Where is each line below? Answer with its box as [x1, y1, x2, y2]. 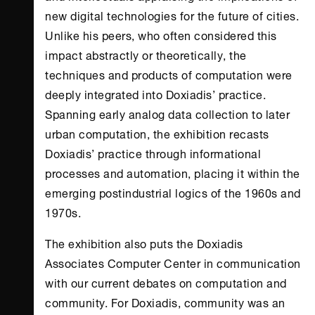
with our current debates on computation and [45, 271, 287, 292]
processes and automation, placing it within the [45, 162, 300, 183]
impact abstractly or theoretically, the [45, 44, 247, 65]
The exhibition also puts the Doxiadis [45, 232, 243, 253]
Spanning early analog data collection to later [45, 103, 290, 124]
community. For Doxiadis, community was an [45, 291, 285, 312]
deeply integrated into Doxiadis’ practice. [45, 83, 266, 104]
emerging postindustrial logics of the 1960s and [45, 181, 301, 202]
